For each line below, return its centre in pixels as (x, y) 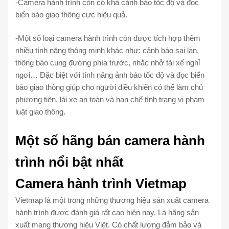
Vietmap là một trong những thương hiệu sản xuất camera (112, 200)
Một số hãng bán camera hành (110, 140)
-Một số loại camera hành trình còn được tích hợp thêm (108, 38)
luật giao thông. (40, 112)
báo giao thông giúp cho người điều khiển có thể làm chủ (109, 87)
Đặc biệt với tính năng (76, 75)
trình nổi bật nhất (70, 162)
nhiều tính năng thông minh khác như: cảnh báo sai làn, (107, 51)
